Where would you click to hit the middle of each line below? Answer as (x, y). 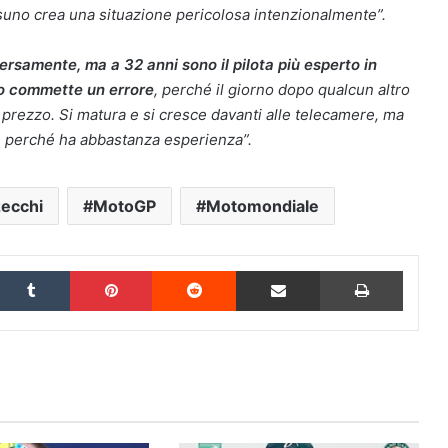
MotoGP (124, 206)
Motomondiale (262, 206)
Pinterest (179, 270)
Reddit (255, 270)
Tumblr (90, 270)
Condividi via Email (335, 270)
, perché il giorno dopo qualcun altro (282, 89)
